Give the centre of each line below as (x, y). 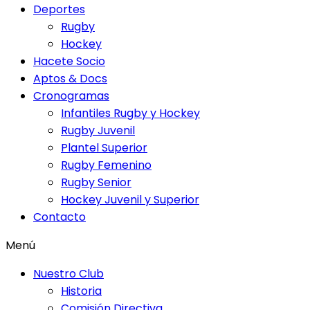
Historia (81, 291)
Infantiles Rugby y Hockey (130, 113)
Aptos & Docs (70, 79)
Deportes (59, 9)
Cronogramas (71, 96)
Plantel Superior (104, 148)
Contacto (60, 217)
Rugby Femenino (106, 165)
